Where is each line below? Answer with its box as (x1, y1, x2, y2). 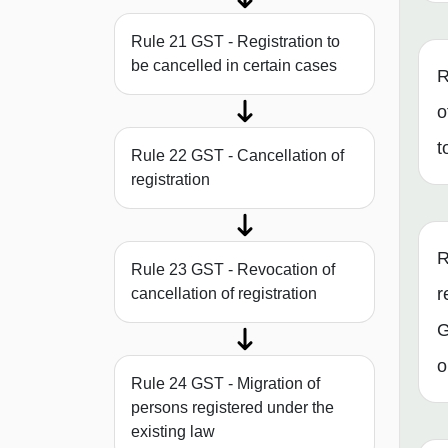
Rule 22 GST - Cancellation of (131, 147, 344, 165)
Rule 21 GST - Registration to (131, 33, 340, 51)
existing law (131, 423, 215, 441)
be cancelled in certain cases (131, 57, 337, 75)
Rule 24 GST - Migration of (131, 375, 320, 393)
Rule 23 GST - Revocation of (131, 261, 335, 279)
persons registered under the (131, 399, 334, 417)
